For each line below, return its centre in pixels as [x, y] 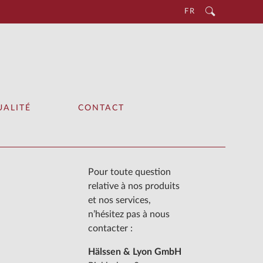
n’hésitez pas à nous [129, 215]
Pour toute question [129, 172]
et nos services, [119, 200]
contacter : [110, 229]
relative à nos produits [134, 186]
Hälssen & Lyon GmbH [135, 252]
